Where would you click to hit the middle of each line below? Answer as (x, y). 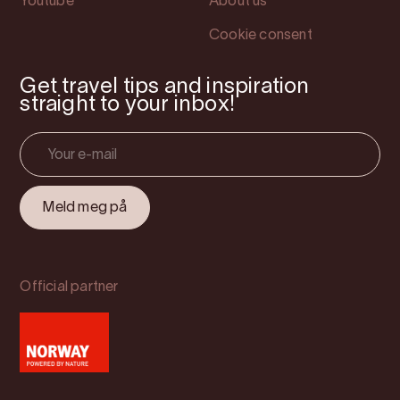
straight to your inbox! (127, 105)
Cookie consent (260, 36)
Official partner (69, 287)
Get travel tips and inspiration (165, 87)
